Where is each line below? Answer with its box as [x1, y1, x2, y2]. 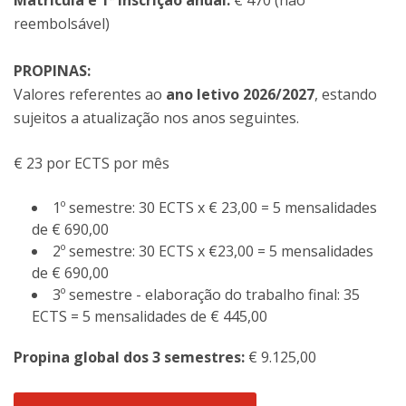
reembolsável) [14, 14, 110, 34]
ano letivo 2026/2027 [166, 84, 314, 104]
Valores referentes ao [14, 84, 166, 104]
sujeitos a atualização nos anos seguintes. [14, 108, 299, 128]
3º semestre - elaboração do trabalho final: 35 [53, 285, 360, 304]
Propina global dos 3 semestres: [14, 347, 245, 367]
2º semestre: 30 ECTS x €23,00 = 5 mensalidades [53, 241, 373, 261]
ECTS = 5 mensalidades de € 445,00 [32, 306, 267, 326]
